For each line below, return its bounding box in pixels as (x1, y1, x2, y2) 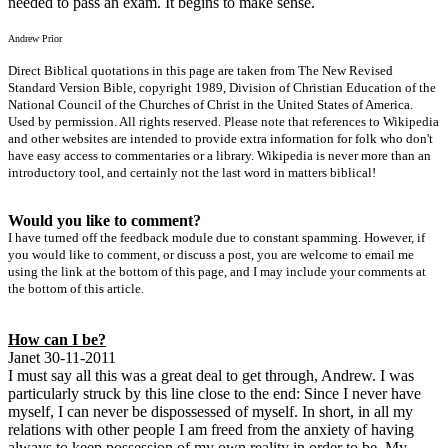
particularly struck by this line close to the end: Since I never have (8, 384, 421, 402)
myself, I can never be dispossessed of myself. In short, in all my (8, 402, 413, 420)
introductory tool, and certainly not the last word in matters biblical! (8, 164, 376, 180)
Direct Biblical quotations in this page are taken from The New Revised (8, 62, 393, 78)
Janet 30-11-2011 (8, 348, 116, 366)
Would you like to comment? (8, 211, 201, 229)
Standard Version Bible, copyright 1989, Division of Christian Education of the (8, 79, 436, 95)
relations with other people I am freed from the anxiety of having (8, 420, 414, 438)
